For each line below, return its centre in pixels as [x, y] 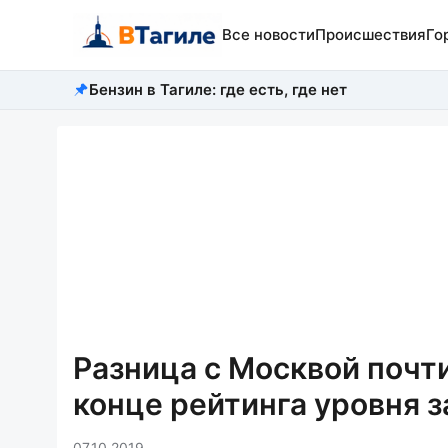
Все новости [268, 34]
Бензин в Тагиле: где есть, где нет [218, 89]
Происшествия [370, 34]
